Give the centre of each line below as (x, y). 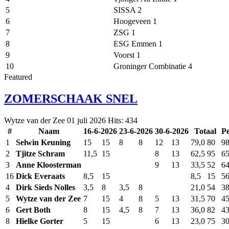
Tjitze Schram (40, 154)
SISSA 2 (128, 10)
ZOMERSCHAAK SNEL (71, 99)
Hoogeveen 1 (135, 21)
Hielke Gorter (40, 221)
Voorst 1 (127, 55)
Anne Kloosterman (49, 165)
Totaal (205, 131)
